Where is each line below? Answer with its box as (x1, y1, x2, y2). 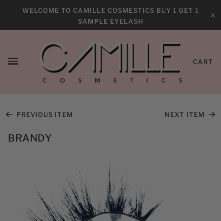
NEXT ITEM (165, 110, 207, 118)
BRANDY (8, 132, 52, 144)
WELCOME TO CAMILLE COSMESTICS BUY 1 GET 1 (22, 6, 199, 14)
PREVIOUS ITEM (14, 110, 73, 118)
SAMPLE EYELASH (77, 17, 144, 25)
